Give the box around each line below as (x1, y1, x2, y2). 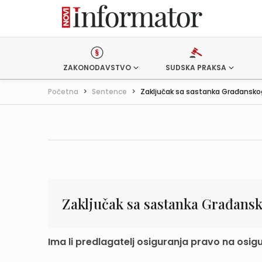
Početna (48, 87, 78, 96)
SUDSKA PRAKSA (165, 63, 226, 73)
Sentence (92, 87, 127, 96)
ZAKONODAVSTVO (63, 63, 131, 73)
